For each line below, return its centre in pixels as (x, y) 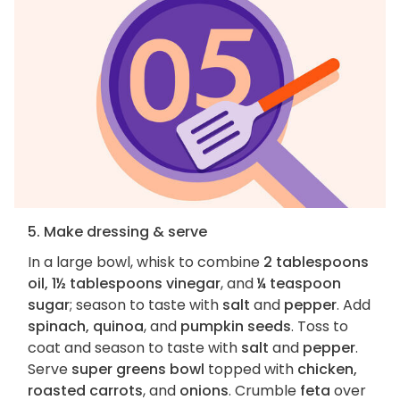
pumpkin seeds (236, 327)
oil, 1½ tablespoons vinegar (124, 284)
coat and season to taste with (134, 348)
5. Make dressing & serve (117, 232)
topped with (251, 370)
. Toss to (320, 327)
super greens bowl (138, 370)
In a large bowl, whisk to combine (146, 262)
